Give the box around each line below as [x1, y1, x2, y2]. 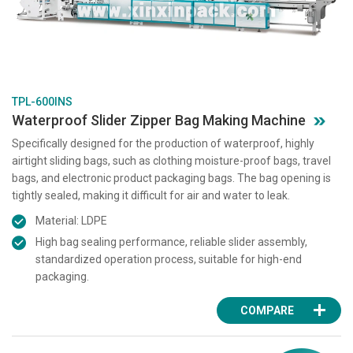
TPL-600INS [12, 95, 72, 109]
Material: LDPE [35, 214, 107, 228]
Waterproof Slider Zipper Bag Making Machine [12, 112, 306, 129]
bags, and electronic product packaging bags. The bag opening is [12, 172, 331, 185]
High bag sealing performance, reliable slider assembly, [35, 236, 307, 249]
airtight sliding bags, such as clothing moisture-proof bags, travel [12, 154, 331, 168]
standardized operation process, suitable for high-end [35, 253, 302, 266]
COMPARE [240, 304, 294, 318]
